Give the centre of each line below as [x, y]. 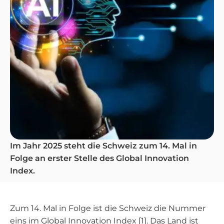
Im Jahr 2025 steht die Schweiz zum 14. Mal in [103, 146]
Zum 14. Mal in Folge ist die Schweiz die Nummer [108, 208]
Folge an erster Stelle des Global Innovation [99, 158]
